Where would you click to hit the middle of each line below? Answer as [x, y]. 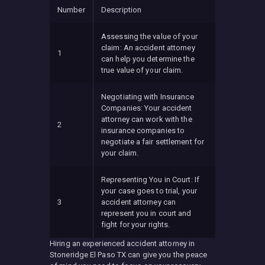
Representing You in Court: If [150, 179]
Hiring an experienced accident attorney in [122, 243]
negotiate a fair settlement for [153, 141]
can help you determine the [148, 59]
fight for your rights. [136, 224]
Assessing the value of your [149, 36]
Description [122, 9]
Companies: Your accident [147, 108]
